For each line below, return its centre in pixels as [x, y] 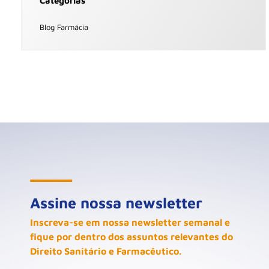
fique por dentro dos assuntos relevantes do [131, 236]
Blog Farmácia [64, 27]
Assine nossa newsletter [116, 202]
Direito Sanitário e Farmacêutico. [106, 251]
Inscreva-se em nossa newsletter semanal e [130, 222]
